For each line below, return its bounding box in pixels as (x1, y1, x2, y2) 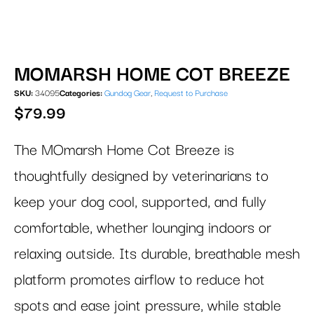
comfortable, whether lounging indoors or (14, 219, 271, 237)
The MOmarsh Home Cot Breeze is (14, 141, 234, 159)
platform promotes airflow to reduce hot (14, 271, 265, 289)
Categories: (60, 88, 102, 100)
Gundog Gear (104, 88, 151, 100)
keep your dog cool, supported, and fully (14, 193, 266, 211)
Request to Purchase (154, 88, 228, 100)
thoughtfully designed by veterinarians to (14, 167, 268, 185)
